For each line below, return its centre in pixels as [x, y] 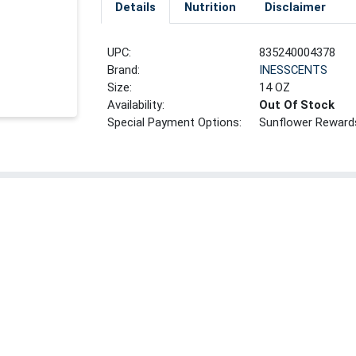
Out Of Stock [297, 105]
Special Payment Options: [175, 123]
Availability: [136, 105]
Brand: [124, 70]
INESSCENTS [294, 70]
